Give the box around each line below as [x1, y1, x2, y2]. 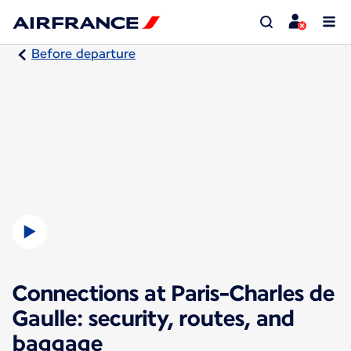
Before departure [31, 46, 136, 61]
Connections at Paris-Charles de [13, 279, 335, 306]
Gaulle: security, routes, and [13, 304, 295, 331]
